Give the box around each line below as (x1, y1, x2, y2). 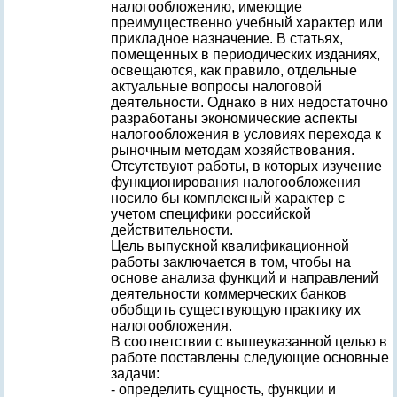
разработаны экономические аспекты (111, 111, 358, 126)
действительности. (111, 222, 233, 237)
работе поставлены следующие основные (111, 350, 389, 365)
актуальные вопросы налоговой (111, 79, 322, 94)
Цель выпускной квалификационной (111, 238, 349, 253)
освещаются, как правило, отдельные (111, 63, 357, 78)
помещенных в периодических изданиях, (111, 47, 380, 62)
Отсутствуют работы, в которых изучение (111, 159, 382, 174)
